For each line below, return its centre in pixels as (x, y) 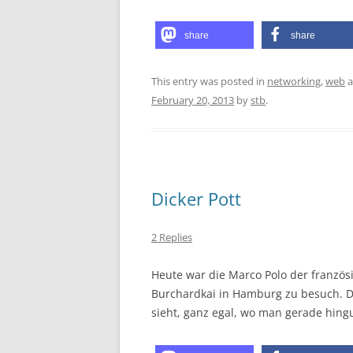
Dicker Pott (196, 199)
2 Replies (172, 237)
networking (294, 81)
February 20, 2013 (193, 100)
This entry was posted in (209, 81)
